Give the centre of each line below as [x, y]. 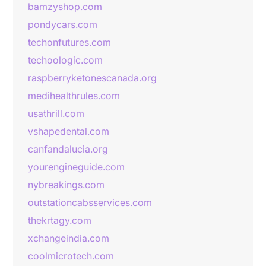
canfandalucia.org [68, 149]
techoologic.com [65, 60]
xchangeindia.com [69, 238]
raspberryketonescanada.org [92, 78]
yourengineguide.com [76, 167]
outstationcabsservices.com [90, 202]
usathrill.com [56, 113]
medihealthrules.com [74, 96]
